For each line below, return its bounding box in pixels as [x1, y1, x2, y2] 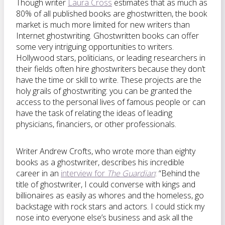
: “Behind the [155, 168, 200, 179]
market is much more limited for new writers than [16, 19, 190, 30]
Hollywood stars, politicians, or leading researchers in [16, 52, 205, 63]
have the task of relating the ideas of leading [16, 107, 172, 119]
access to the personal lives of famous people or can [16, 96, 205, 107]
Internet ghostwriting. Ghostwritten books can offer [16, 30, 199, 41]
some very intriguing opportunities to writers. [16, 41, 174, 52]
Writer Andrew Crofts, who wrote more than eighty [16, 146, 195, 157]
